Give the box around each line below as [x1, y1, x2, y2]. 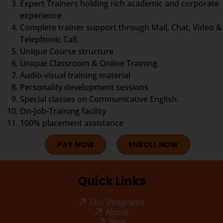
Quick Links [77, 172, 146, 189]
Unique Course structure [20, 45, 113, 57]
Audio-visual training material [20, 69, 130, 81]
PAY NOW [57, 139, 94, 150]
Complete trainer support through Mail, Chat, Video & [20, 21, 222, 33]
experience [20, 9, 62, 21]
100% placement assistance [20, 117, 123, 128]
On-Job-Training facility [20, 105, 106, 116]
